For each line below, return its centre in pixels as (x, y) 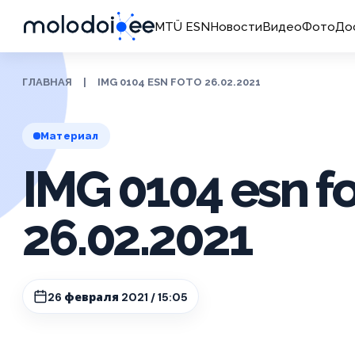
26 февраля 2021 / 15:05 (118, 297)
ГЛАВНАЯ (47, 82)
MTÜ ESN (182, 27)
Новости (236, 27)
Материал (70, 136)
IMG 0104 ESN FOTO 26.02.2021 (179, 82)
